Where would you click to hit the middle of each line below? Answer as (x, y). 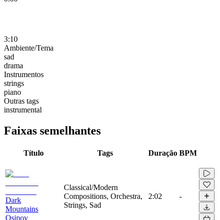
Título (34, 153)
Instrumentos (24, 74)
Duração (163, 153)
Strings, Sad (82, 205)
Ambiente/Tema (29, 48)
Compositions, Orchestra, (103, 196)
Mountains (22, 209)
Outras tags (21, 101)
